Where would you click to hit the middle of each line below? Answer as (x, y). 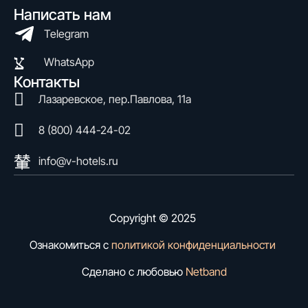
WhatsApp (69, 62)
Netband (206, 272)
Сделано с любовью (133, 272)
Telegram (66, 33)
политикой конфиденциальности (195, 245)
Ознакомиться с (70, 245)
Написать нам (63, 14)
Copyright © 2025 (154, 218)
